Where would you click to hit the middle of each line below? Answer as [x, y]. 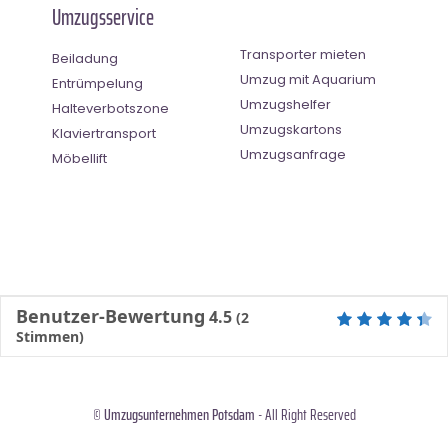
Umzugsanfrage [293, 154]
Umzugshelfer [285, 104]
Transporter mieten [303, 54]
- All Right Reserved [305, 414]
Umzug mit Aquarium [308, 79]
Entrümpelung [97, 83]
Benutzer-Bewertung [110, 315]
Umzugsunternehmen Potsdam [179, 414]
